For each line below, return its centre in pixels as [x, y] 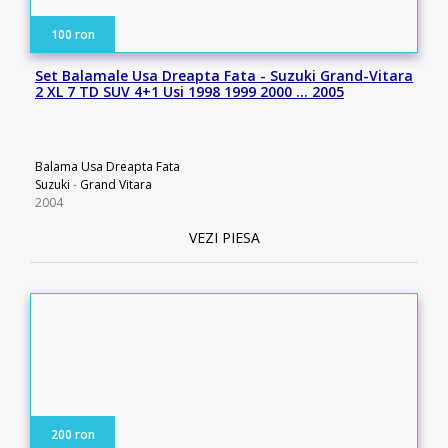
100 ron [73, 34]
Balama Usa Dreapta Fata [107, 166]
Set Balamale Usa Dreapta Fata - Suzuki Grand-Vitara [224, 75]
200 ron [73, 434]
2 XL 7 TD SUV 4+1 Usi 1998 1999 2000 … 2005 [189, 91]
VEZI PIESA [224, 237]
